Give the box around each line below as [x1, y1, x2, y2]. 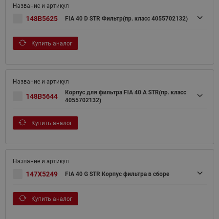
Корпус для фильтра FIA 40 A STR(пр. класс [65, 88, 186, 96]
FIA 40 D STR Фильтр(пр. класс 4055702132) [65, 15, 188, 22]
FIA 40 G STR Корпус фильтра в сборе [65, 170, 169, 177]
